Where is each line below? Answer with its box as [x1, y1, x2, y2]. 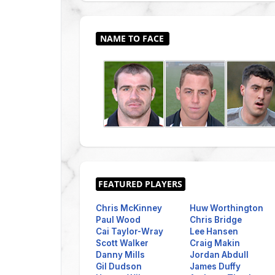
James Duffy [190, 261, 241, 271]
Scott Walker [96, 238, 149, 248]
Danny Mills [96, 249, 145, 260]
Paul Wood [96, 214, 141, 225]
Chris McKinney [96, 203, 162, 213]
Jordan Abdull [190, 249, 249, 260]
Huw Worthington [190, 203, 263, 213]
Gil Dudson [96, 261, 142, 271]
